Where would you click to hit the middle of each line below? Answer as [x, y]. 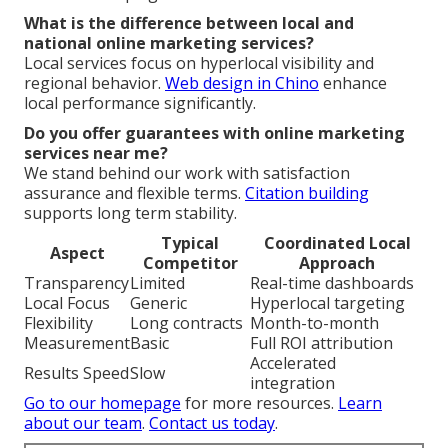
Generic [158, 302]
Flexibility [58, 322]
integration [292, 382]
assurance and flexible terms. [134, 192]
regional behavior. [94, 82]
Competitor [190, 262]
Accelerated [293, 362]
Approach [337, 262]
